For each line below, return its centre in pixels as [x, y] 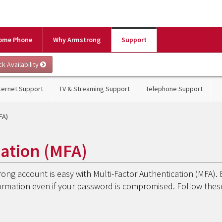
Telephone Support [174, 89]
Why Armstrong [77, 40]
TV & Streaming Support [94, 89]
